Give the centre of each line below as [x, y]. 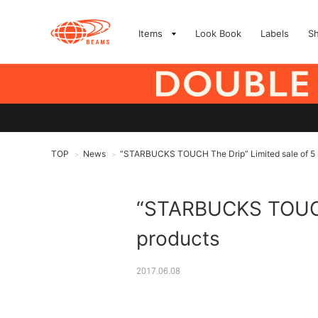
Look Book [218, 33]
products [178, 238]
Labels [275, 33]
